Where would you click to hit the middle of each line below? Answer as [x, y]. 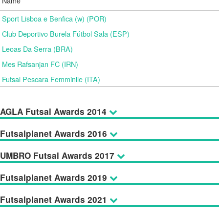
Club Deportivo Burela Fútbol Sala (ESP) [66, 33]
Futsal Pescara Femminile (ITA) [51, 79]
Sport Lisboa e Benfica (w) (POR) [54, 18]
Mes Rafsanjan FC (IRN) [40, 64]
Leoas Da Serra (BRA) [37, 49]
